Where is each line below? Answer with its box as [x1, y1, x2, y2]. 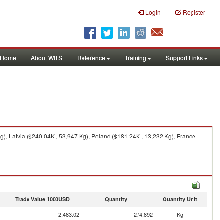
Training [125, 54, 146, 62]
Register [183, 8, 205, 16]
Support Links [166, 54, 203, 62]
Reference [77, 54, 105, 62]
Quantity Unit [162, 195, 197, 203]
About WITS [31, 54, 62, 62]
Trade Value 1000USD [15, 195, 70, 203]
